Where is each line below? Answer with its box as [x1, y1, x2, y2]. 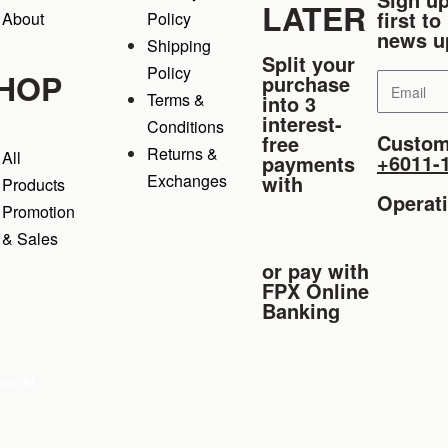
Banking [261, 296, 340, 326]
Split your [261, 49, 355, 79]
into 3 [261, 89, 316, 119]
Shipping [146, 34, 211, 58]
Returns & [146, 142, 218, 166]
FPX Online [261, 276, 369, 306]
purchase [261, 69, 350, 99]
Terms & [146, 88, 205, 112]
